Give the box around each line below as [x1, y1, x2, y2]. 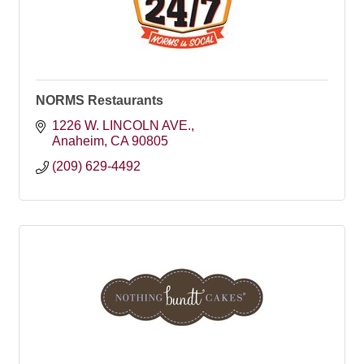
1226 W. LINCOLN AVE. [52, 119, 191, 132]
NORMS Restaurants [36, 93, 163, 107]
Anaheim [52, 134, 104, 148]
